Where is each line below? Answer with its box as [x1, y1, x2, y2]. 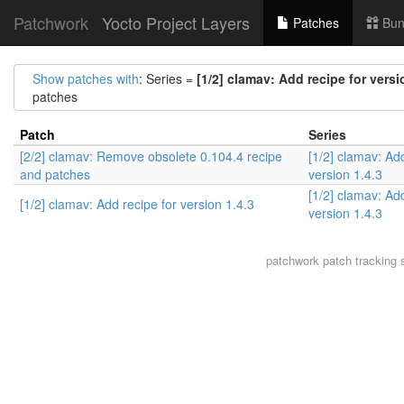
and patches [20, 165, 90, 183]
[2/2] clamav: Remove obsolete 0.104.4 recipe [20, 147, 282, 165]
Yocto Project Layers [102, 11, 250, 34]
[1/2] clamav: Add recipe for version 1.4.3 [20, 195, 254, 213]
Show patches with [32, 69, 139, 87]
